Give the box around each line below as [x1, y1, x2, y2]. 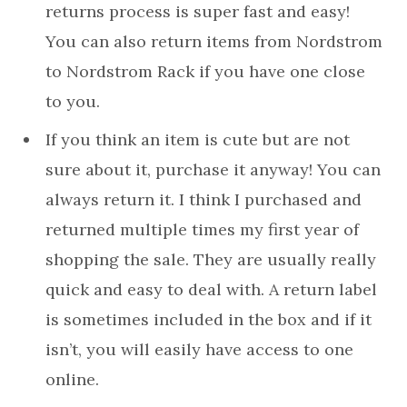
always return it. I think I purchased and [45, 189, 362, 211]
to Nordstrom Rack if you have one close [45, 61, 365, 83]
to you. [45, 91, 100, 113]
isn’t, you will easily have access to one [45, 339, 353, 361]
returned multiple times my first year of [45, 219, 359, 241]
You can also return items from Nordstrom [45, 31, 382, 53]
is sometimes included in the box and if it [45, 309, 372, 331]
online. [45, 369, 99, 391]
